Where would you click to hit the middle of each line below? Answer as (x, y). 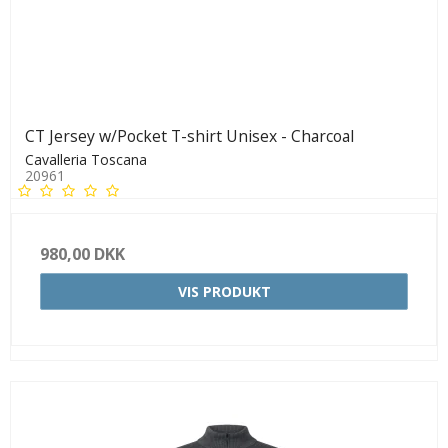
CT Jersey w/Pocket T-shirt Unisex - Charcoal (189, 136)
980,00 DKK (82, 254)
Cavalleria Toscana (86, 160)
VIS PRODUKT (224, 292)
